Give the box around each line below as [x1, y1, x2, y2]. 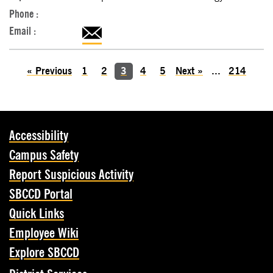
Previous [35, 65, 72, 78]
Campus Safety [9, 146, 79, 165]
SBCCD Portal [9, 185, 73, 204]
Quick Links [9, 205, 64, 223]
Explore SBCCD [9, 244, 79, 262]
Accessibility [9, 127, 68, 145]
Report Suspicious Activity [9, 166, 133, 184]
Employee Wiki [9, 224, 79, 243]
